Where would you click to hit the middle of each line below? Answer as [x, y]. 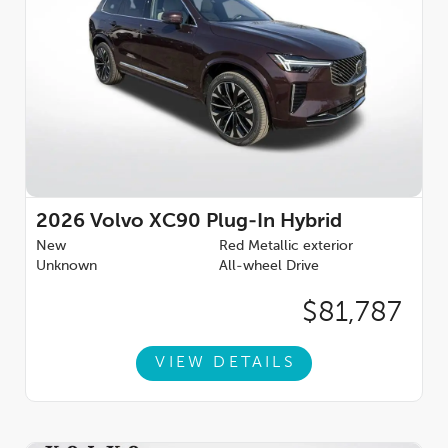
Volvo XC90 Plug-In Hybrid [216, 221]
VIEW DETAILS [225, 363]
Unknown [66, 265]
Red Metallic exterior [286, 245]
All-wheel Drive [269, 265]
